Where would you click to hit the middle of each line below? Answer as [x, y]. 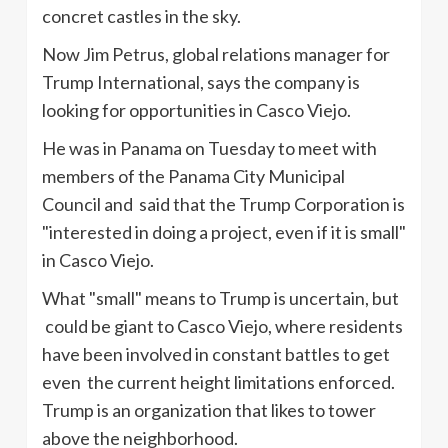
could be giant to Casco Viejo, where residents [222, 325]
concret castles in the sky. [141, 15]
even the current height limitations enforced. [218, 381]
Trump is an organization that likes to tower [209, 409]
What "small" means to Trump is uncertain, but [220, 297]
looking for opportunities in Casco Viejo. [196, 109]
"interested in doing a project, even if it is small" [224, 231]
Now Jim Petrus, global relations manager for [216, 53]
